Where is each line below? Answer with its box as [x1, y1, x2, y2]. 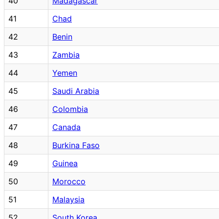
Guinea [52, 158, 78, 168]
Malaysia [52, 194, 85, 204]
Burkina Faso [52, 140, 100, 150]
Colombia [52, 104, 88, 114]
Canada [52, 122, 81, 132]
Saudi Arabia [52, 86, 99, 96]
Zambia [52, 49, 80, 60]
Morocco [52, 176, 86, 186]
